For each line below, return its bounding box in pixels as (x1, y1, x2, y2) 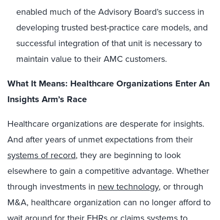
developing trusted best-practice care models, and (16, 21, 208, 33)
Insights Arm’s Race (7, 93, 87, 106)
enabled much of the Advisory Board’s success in (16, 5, 204, 18)
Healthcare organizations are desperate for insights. (7, 117, 204, 130)
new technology (98, 180, 159, 192)
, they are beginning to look (76, 149, 181, 161)
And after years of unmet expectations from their (7, 133, 193, 145)
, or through (159, 180, 203, 192)
